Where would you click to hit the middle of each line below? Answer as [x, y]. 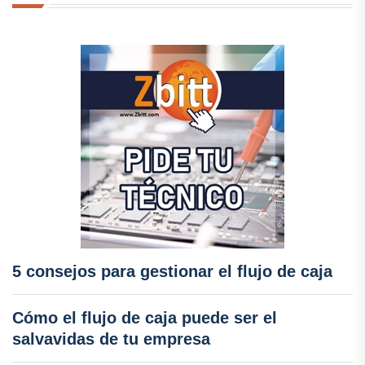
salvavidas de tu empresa [111, 339]
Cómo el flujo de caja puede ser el [145, 318]
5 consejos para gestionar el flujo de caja [172, 272]
